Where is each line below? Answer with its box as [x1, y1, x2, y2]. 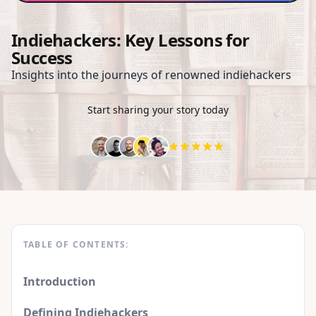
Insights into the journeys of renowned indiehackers [11, 67, 291, 83]
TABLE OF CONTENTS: [23, 238, 129, 251]
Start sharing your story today [87, 103, 229, 117]
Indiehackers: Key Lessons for [11, 28, 250, 52]
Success [11, 46, 73, 70]
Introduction [23, 274, 96, 290]
